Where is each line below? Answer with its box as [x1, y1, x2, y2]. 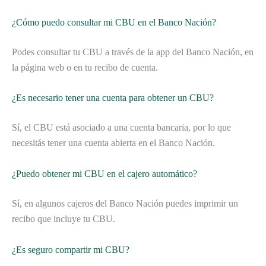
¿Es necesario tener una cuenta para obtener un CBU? [12, 93, 214, 103]
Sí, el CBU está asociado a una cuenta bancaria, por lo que [12, 122, 231, 133]
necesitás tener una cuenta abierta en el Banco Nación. [12, 138, 215, 148]
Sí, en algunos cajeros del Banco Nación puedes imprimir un [12, 198, 238, 208]
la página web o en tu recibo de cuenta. [12, 62, 158, 72]
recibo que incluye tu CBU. [12, 213, 115, 224]
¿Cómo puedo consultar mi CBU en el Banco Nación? [12, 17, 216, 27]
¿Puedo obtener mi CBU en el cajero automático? [12, 168, 197, 179]
